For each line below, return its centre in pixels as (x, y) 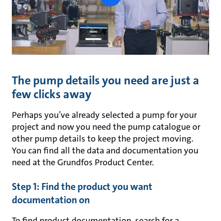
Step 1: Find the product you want (82, 186)
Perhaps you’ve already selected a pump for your (104, 115)
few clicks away (52, 94)
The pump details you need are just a (106, 80)
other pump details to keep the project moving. (103, 139)
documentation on (51, 200)
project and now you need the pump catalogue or (106, 127)
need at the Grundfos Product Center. (83, 162)
